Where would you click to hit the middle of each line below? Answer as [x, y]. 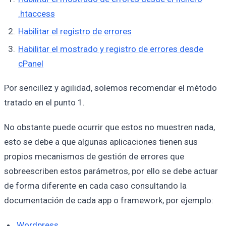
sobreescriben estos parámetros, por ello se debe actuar [111, 171]
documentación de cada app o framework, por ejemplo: [109, 200]
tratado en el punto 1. [44, 103]
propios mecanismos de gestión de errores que [94, 156]
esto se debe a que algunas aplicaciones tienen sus [101, 142]
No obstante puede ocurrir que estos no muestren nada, [109, 127]
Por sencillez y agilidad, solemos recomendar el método [110, 88]
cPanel [31, 63]
